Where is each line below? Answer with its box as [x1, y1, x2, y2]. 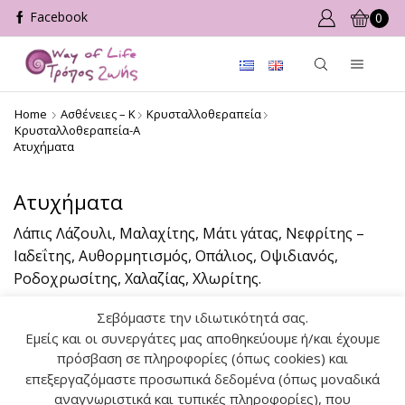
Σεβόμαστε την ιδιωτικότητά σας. [97, 308, 308, 327]
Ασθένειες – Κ [61, 106, 136, 122]
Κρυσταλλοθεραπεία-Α [14, 122, 140, 138]
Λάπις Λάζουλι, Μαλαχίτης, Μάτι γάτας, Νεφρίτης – [14, 223, 364, 244]
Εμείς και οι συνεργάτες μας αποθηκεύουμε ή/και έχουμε [25, 328, 380, 347]
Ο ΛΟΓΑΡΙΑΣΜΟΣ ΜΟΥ [14, 385, 131, 402]
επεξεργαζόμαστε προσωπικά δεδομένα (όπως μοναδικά [25, 369, 380, 388]
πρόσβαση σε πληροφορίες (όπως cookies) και [57, 349, 348, 368]
